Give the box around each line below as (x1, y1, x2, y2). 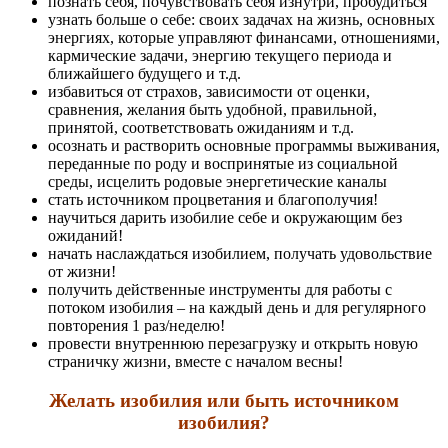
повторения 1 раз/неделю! (48, 317, 225, 335)
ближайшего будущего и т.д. (48, 65, 241, 83)
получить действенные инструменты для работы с (48, 281, 392, 299)
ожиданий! (48, 227, 123, 245)
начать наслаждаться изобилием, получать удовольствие (48, 245, 432, 263)
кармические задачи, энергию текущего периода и (48, 47, 392, 65)
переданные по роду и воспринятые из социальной (48, 155, 398, 173)
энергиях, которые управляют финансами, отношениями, (48, 29, 440, 47)
